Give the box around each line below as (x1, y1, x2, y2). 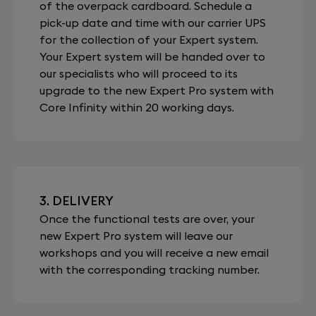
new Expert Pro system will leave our (39, 229, 233, 243)
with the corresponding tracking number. (39, 262, 260, 276)
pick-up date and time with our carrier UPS (39, 16, 266, 30)
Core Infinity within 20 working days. (39, 100, 234, 114)
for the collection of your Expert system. (39, 32, 258, 47)
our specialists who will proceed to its (39, 66, 238, 80)
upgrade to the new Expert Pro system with (39, 83, 274, 97)
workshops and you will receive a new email (39, 245, 269, 260)
